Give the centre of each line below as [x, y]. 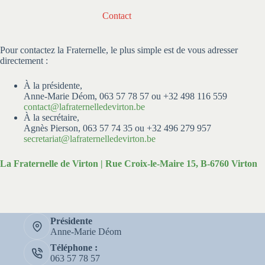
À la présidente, [53, 85]
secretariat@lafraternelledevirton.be [90, 138]
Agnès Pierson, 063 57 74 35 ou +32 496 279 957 [117, 128]
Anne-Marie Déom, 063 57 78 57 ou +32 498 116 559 [125, 96]
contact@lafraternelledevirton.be [84, 106]
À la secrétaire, [51, 117]
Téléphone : [74, 247]
